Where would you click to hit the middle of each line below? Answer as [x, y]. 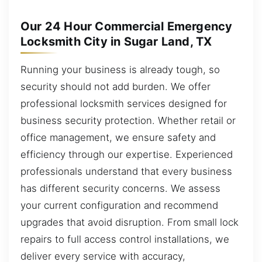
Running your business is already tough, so [120, 69]
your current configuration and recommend [119, 205]
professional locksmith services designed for [124, 103]
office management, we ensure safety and [118, 137]
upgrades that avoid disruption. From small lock [130, 222]
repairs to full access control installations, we [125, 239]
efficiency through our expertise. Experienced [127, 154]
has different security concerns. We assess [120, 188]
